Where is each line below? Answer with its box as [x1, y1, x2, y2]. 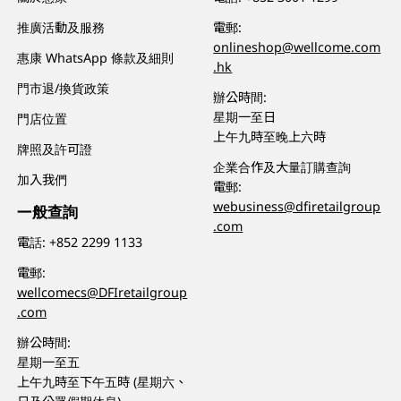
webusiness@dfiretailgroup [213, 198, 381, 216]
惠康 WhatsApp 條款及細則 [17, 49, 175, 67]
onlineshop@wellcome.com [213, 38, 381, 56]
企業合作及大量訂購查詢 [213, 158, 352, 176]
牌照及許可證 [17, 140, 93, 158]
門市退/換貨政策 [17, 80, 110, 98]
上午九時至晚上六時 [213, 128, 327, 146]
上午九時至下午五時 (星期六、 [17, 373, 188, 390]
